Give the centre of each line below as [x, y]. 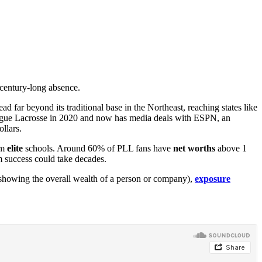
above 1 [232, 148]
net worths [195, 148]
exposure [213, 178]
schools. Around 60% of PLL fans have [99, 148]
